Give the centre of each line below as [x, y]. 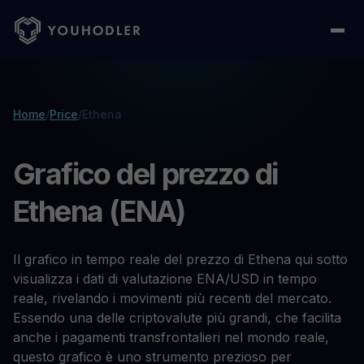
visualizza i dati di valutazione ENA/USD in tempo [165, 279]
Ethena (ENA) [99, 211]
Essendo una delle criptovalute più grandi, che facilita [177, 318]
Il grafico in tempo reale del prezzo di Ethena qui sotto [180, 259]
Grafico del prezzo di [145, 174]
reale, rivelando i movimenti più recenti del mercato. [172, 298]
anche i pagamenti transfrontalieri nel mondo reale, [171, 337]
